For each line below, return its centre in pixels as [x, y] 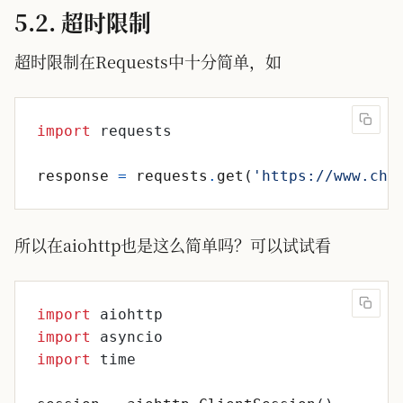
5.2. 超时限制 [83, 22]
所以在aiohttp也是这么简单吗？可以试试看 [173, 245]
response [73, 176]
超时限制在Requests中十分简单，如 [148, 61]
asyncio [131, 337]
